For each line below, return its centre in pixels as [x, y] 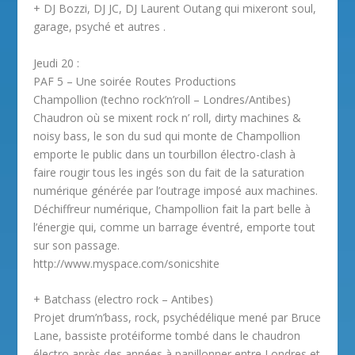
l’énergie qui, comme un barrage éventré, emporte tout [175, 227]
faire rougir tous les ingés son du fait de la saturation [169, 172]
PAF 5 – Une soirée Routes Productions [135, 81]
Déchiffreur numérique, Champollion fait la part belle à [172, 208]
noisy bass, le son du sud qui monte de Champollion [167, 136]
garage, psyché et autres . [100, 27]
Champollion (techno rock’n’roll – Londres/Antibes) [162, 99]
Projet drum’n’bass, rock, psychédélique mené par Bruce [177, 317]
